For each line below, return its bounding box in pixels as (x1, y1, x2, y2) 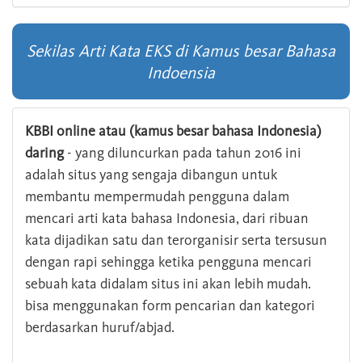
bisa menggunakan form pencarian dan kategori (25, 297, 315, 315)
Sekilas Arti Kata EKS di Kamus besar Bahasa (27, 40, 335, 61)
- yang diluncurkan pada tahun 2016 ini (64, 144, 301, 162)
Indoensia (147, 62, 215, 83)
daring (25, 144, 64, 162)
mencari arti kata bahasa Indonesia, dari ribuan (25, 209, 309, 228)
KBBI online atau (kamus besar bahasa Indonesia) (25, 122, 322, 141)
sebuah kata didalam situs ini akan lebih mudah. (25, 275, 311, 293)
